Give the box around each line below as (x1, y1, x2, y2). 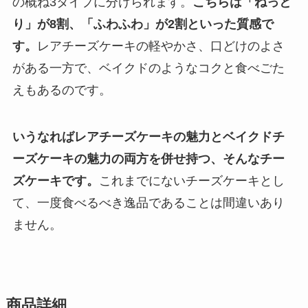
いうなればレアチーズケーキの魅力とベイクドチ (12, 130, 285, 144)
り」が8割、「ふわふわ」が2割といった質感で (12, 17, 274, 32)
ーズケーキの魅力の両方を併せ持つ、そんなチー (12, 152, 285, 166)
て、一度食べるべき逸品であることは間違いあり (12, 196, 285, 210)
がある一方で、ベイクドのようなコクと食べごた (12, 61, 285, 76)
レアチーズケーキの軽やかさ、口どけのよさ (36, 39, 285, 54)
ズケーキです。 (12, 174, 99, 188)
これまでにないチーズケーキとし (98, 174, 285, 188)
